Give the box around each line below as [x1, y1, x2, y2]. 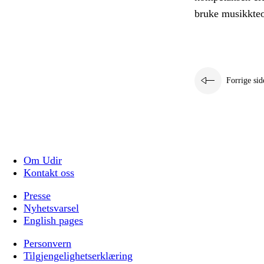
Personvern [24, 237, 71, 250]
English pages [24, 214, 83, 227]
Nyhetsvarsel [24, 202, 79, 214]
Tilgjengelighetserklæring [24, 250, 133, 262]
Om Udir [24, 154, 62, 167]
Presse [24, 190, 51, 202]
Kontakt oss [24, 167, 74, 179]
